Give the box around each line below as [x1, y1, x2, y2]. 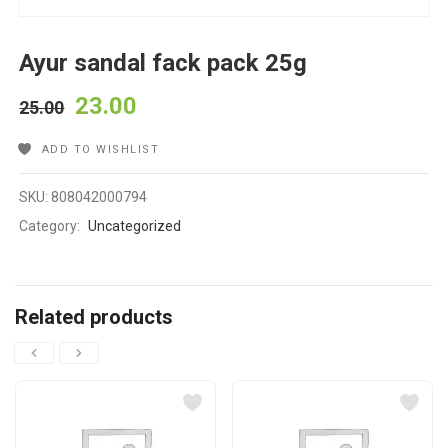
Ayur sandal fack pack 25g [19, 49, 308, 78]
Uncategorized [88, 218, 182, 235]
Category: [19, 218, 84, 235]
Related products [15, 305, 173, 330]
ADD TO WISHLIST [41, 143, 160, 157]
